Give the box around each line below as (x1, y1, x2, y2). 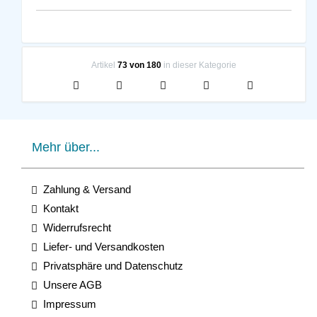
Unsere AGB (38, 279, 102, 291)
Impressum (38, 298, 96, 310)
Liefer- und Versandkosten (38, 241, 164, 253)
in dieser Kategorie (161, 59, 236, 70)
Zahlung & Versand (38, 183, 131, 195)
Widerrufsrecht (38, 221, 111, 234)
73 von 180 (117, 59, 161, 70)
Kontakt (38, 202, 79, 214)
